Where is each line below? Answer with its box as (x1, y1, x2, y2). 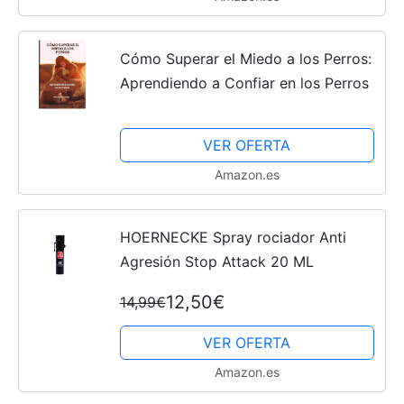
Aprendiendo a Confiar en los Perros (119, 73, 369, 92)
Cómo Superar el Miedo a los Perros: (119, 49, 372, 68)
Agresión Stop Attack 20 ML (119, 252, 314, 271)
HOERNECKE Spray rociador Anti (119, 228, 346, 247)
